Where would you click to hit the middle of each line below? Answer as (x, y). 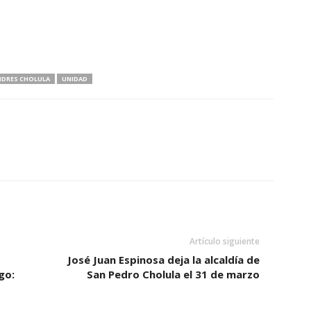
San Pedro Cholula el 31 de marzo (173, 275)
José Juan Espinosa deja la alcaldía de (163, 260)
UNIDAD (74, 79)
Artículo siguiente (224, 242)
